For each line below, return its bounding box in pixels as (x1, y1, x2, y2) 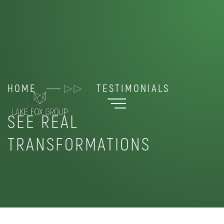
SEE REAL (7, 111, 78, 133)
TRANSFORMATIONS (7, 134, 150, 156)
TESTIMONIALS (96, 82, 169, 95)
